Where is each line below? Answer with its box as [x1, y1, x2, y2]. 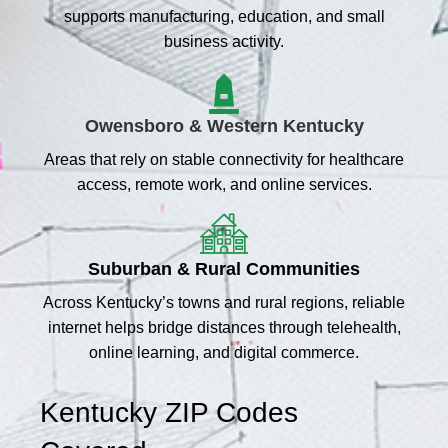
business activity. [164, 32, 284, 50]
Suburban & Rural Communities [88, 258, 360, 279]
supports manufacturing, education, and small [63, 7, 385, 25]
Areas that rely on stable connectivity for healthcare [44, 150, 404, 168]
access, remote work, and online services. [76, 175, 372, 193]
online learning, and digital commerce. [89, 343, 359, 361]
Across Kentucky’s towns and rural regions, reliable [43, 293, 405, 311]
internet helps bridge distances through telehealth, [47, 318, 401, 336]
